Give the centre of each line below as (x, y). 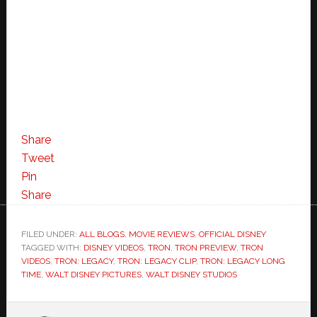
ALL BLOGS (102, 234)
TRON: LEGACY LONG (242, 261)
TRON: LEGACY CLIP (156, 261)
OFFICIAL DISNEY (232, 234)
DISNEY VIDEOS (113, 248)
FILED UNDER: (50, 234)
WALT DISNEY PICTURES (93, 275)
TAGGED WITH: (52, 248)
